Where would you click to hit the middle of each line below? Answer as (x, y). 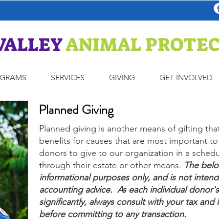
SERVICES (68, 77)
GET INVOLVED (186, 77)
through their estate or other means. (111, 165)
